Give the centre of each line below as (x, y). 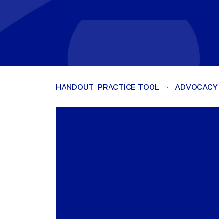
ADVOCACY (196, 87)
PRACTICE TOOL (129, 87)
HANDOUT (75, 87)
